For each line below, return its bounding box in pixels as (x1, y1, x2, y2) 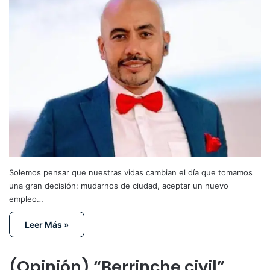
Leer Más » (25, 219, 69, 230)
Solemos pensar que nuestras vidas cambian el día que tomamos (9, 168, 253, 178)
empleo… (9, 194, 43, 204)
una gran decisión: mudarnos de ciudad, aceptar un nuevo (9, 181, 228, 191)
